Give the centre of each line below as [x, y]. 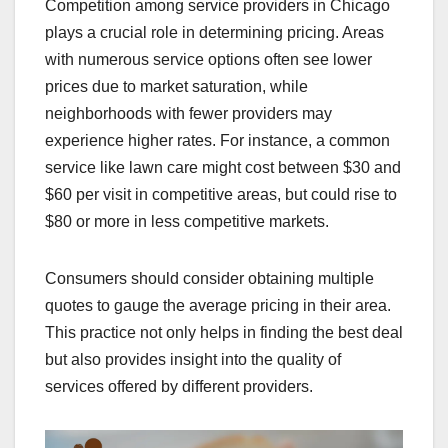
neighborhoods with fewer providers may [188, 114]
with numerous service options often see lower [208, 60]
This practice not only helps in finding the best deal [224, 333]
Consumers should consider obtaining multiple [209, 279]
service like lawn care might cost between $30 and [223, 168]
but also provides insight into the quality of [193, 360]
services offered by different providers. [179, 387]
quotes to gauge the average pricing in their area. [218, 306]
